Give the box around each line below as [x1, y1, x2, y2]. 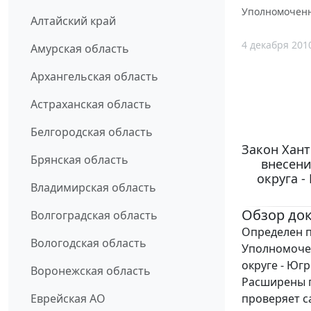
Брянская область [31, 152, 128, 168]
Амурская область [31, 41, 129, 57]
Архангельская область [31, 69, 158, 85]
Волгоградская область [31, 208, 158, 224]
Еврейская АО [31, 291, 106, 307]
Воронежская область [31, 263, 151, 279]
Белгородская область [31, 124, 153, 140]
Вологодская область [31, 235, 146, 251]
